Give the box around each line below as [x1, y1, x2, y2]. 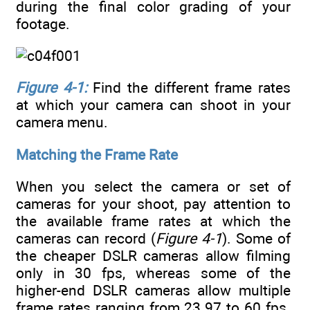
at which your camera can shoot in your [16, 96, 291, 114]
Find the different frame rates [86, 79, 291, 97]
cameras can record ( [16, 229, 156, 247]
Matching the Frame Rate [16, 145, 178, 163]
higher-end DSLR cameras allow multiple [16, 281, 291, 299]
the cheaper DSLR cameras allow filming [16, 246, 291, 264]
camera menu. [16, 113, 108, 131]
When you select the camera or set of [16, 177, 291, 195]
